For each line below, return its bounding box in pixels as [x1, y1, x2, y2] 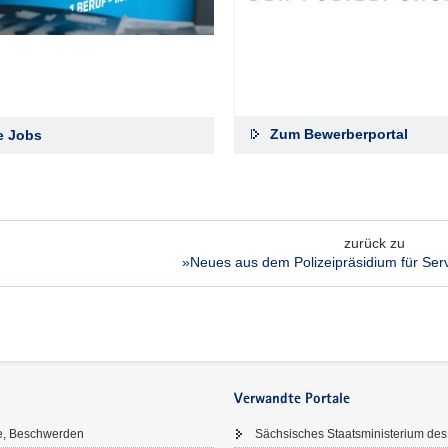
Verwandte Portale [234, 392, 350, 407]
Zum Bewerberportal [269, 125, 408, 142]
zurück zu [343, 235, 405, 251]
